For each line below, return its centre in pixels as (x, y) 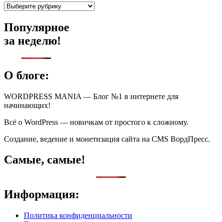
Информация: (42, 194)
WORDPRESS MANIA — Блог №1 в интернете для (91, 96)
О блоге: (27, 75)
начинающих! (27, 105)
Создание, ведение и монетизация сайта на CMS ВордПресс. (107, 139)
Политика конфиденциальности (78, 216)
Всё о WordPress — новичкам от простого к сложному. (96, 122)
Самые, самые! (45, 160)
